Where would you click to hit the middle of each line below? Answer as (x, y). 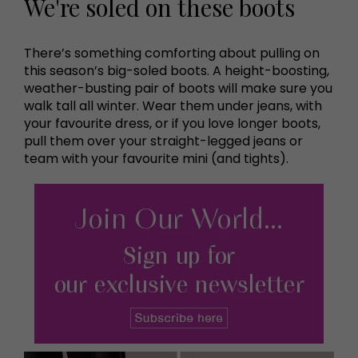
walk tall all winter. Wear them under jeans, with (173, 106)
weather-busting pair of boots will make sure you (178, 88)
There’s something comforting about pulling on (172, 53)
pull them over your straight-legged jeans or (163, 141)
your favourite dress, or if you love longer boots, (172, 123)
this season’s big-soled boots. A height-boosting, (177, 71)
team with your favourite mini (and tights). (156, 159)
